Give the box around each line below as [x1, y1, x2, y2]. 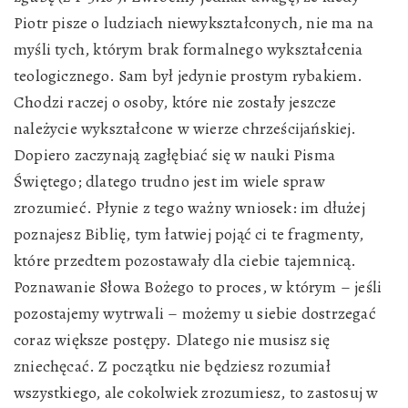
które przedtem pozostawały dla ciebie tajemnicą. [14, 250, 357, 271]
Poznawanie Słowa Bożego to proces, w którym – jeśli [14, 276, 382, 298]
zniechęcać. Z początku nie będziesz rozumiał [14, 355, 331, 377]
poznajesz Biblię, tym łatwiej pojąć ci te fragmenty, [14, 223, 364, 245]
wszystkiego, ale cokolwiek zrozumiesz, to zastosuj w [14, 382, 379, 403]
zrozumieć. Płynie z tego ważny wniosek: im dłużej [14, 197, 365, 219]
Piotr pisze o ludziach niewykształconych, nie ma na [14, 12, 374, 34]
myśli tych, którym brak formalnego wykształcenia [14, 38, 363, 60]
